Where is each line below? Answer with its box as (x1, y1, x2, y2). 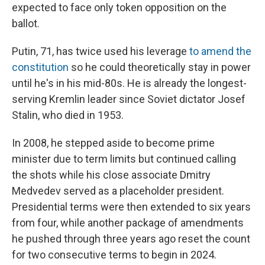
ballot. (12, 17, 40, 30)
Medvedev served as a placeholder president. (12, 185, 224, 198)
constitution (12, 61, 69, 74)
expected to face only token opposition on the (12, 1, 227, 14)
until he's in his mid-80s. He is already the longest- (12, 77, 247, 90)
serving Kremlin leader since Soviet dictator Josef (12, 93, 245, 106)
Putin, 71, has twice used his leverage (12, 45, 189, 58)
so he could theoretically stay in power (69, 61, 251, 74)
